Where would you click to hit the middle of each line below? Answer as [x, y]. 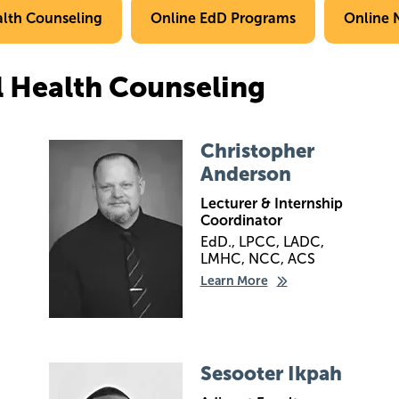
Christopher [257, 151]
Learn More [234, 281]
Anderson [245, 174]
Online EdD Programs [223, 18]
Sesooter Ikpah [271, 374]
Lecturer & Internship [271, 204]
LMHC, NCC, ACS [257, 259]
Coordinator [241, 220]
